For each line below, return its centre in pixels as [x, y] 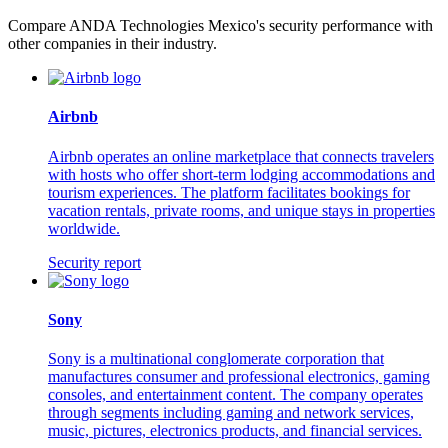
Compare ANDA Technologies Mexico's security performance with [220, 26]
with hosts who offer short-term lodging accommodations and [241, 174]
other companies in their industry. [112, 44]
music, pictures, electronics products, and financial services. [235, 431]
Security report [94, 262]
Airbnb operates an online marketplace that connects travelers [241, 156]
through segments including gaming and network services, [231, 413]
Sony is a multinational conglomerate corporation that [216, 359]
